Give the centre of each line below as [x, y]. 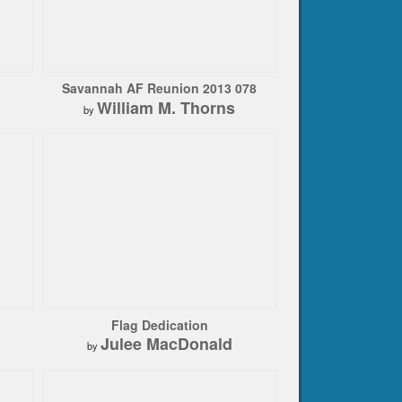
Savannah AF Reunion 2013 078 [159, 88]
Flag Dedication [159, 324]
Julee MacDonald [166, 344]
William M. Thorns [166, 107]
